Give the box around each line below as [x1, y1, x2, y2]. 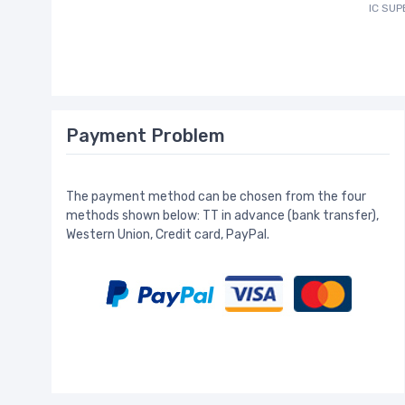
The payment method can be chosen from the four [66, 189, 366, 205]
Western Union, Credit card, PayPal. [66, 227, 269, 243]
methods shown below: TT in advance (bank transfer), [66, 208, 379, 224]
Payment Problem [66, 125, 225, 147]
